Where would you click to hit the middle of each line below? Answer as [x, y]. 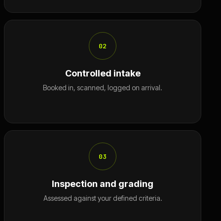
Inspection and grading [103, 184]
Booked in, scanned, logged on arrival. [103, 88]
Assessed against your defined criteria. [103, 198]
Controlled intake [103, 73]
